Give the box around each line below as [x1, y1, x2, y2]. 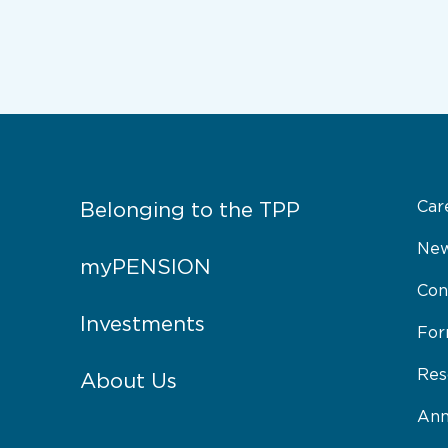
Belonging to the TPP [80, 200, 300, 222]
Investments [80, 314, 205, 336]
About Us [80, 371, 177, 393]
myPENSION [80, 257, 211, 279]
